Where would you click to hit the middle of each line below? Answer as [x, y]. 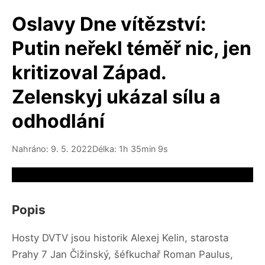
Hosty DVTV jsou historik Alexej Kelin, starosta [120, 237]
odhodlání [58, 121]
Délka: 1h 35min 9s [130, 149]
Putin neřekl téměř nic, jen [132, 48]
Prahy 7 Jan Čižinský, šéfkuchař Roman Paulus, [122, 254]
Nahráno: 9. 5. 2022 [52, 149]
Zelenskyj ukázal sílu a [116, 97]
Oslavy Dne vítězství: [109, 24]
